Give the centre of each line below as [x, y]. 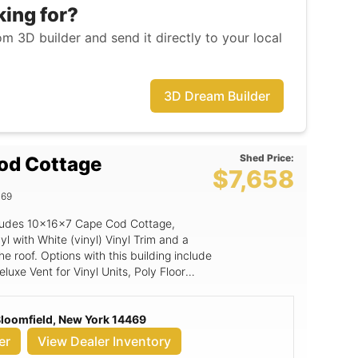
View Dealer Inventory [105, 341]
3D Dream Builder [217, 96]
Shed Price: [267, 158]
